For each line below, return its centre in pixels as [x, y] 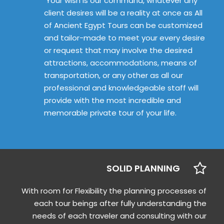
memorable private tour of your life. [110, 113]
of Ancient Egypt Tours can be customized [123, 25]
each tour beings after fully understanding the [120, 203]
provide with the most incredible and [112, 100]
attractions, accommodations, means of [120, 63]
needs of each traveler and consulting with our [119, 216]
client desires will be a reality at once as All [123, 13]
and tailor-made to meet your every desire [124, 38]
